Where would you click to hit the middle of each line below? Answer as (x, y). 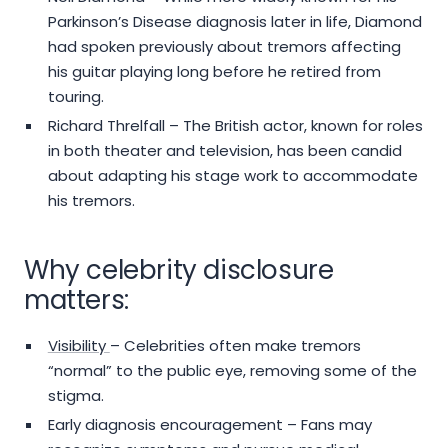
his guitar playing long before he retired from (214, 72)
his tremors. (91, 201)
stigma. (75, 396)
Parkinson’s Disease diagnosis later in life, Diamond (234, 22)
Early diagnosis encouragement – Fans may (209, 425)
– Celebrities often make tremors (235, 346)
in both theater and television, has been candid (224, 151)
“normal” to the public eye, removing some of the (232, 371)
